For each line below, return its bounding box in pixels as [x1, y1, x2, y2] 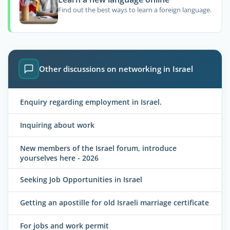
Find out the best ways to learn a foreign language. [57, 5, 212, 14]
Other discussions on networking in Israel [39, 64, 193, 74]
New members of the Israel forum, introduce [20, 143, 177, 153]
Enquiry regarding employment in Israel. [20, 97, 162, 107]
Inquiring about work [20, 120, 94, 130]
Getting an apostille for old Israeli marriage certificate [20, 198, 209, 208]
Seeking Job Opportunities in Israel [20, 175, 142, 185]
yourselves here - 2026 [20, 152, 99, 163]
